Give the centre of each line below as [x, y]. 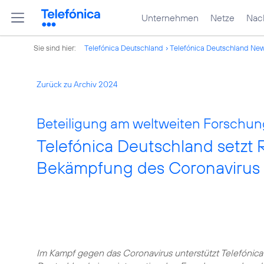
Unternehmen [170, 18]
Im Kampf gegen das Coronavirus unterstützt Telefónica [150, 253]
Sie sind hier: [56, 48]
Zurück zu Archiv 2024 [77, 84]
